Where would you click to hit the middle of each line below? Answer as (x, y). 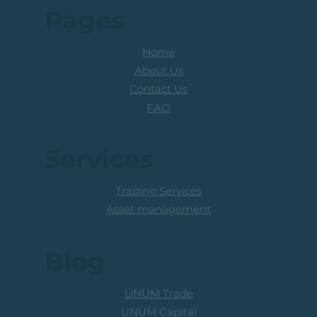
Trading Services (158, 190)
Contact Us (158, 89)
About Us (158, 70)
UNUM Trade (158, 294)
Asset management (158, 209)
